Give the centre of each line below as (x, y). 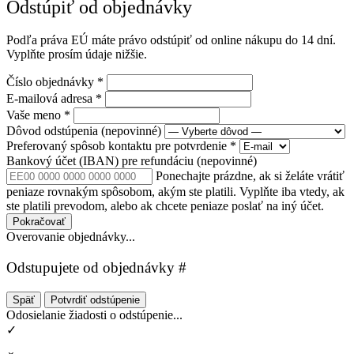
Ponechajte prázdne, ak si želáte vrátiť (250, 176)
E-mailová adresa (51, 99)
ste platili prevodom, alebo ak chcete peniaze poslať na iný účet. (165, 206)
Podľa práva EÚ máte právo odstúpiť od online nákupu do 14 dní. (171, 40)
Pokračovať (39, 222)
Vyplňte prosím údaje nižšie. (77, 55)
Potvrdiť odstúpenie (95, 299)
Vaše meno (35, 115)
